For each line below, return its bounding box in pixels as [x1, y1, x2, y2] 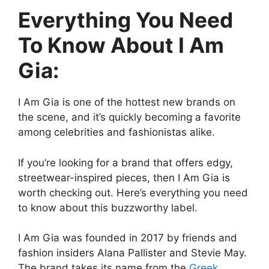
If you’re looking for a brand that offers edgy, [18, 156, 233, 169]
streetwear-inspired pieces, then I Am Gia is [18, 171, 230, 184]
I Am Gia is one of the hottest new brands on [18, 96, 235, 109]
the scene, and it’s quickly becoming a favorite [18, 111, 241, 124]
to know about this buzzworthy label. [18, 201, 198, 214]
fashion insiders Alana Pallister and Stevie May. [18, 247, 247, 259]
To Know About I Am [18, 32, 224, 58]
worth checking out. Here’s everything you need [18, 186, 248, 199]
